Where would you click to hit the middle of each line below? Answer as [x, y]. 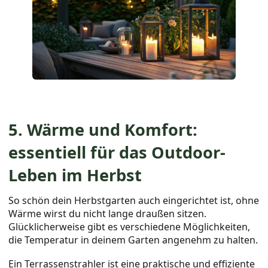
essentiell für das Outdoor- [117, 153]
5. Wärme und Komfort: [103, 130]
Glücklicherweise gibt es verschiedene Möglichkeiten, [130, 227]
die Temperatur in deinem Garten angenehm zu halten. [133, 240]
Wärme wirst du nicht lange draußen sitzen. [108, 214]
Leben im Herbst [75, 175]
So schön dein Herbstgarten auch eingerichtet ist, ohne [134, 201]
